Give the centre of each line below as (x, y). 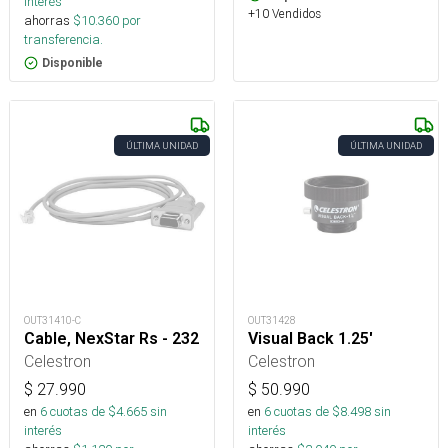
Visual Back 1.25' (310, 338)
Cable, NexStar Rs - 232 (111, 338)
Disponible (72, 62)
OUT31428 (272, 320)
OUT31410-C (52, 320)
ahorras (47, 20)
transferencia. (63, 39)
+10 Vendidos (284, 13)
